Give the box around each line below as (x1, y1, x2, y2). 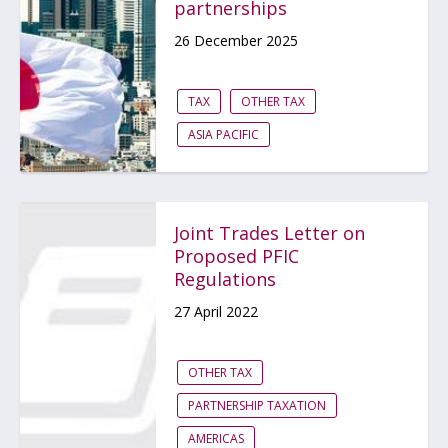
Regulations (174, 267, 276, 291)
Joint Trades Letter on (174, 221, 365, 245)
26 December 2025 (174, 31, 298, 50)
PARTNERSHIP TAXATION (188, 397, 326, 414)
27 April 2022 (174, 302, 258, 321)
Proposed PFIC (174, 244, 299, 268)
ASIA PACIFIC (188, 126, 259, 143)
